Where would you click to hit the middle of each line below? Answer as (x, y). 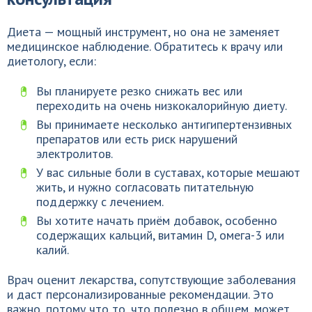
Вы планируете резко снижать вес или (139, 91)
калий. (53, 250)
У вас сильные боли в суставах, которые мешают (168, 172)
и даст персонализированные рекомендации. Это (140, 294)
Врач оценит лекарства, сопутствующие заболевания (151, 280)
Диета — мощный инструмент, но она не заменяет (143, 32)
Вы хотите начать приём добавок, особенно (157, 220)
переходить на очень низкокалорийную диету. (162, 106)
